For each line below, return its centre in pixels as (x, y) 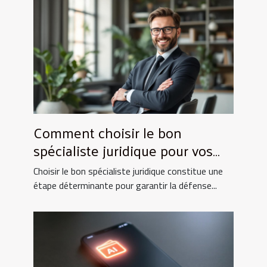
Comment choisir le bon (108, 132)
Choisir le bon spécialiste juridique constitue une (128, 171)
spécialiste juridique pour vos (123, 150)
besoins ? (62, 168)
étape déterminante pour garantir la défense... (125, 185)
